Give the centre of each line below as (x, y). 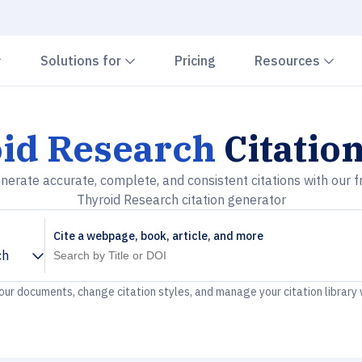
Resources (289, 61)
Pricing (195, 61)
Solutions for (82, 61)
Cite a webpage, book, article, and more (158, 236)
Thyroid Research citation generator (181, 200)
